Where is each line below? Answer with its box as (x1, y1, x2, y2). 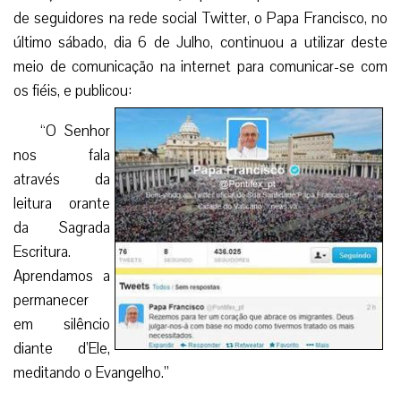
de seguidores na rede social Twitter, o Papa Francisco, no (13, 7, 388, 29)
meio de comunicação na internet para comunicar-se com (13, 55, 388, 77)
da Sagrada (13, 217, 110, 238)
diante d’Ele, (13, 337, 110, 359)
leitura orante (13, 192, 110, 214)
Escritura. (13, 241, 71, 262)
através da (13, 168, 110, 190)
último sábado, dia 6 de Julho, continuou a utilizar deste (13, 31, 388, 53)
